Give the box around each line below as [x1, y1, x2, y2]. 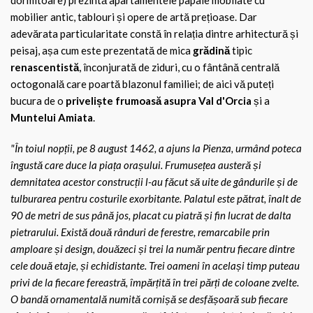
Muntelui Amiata [10, 111, 93, 124]
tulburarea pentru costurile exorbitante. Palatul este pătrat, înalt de [10, 192, 301, 205]
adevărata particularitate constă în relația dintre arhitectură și [10, 27, 298, 40]
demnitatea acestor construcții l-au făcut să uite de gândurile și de [10, 175, 298, 188]
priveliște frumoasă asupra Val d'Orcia [66, 94, 252, 107]
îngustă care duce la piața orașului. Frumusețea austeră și [10, 159, 261, 171]
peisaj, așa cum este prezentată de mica [10, 44, 193, 57]
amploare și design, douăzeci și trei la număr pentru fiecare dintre [10, 242, 295, 255]
